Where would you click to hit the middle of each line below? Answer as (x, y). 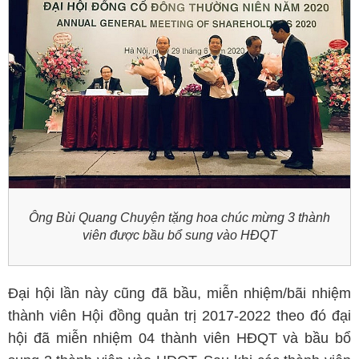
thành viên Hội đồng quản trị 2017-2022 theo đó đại (179, 316)
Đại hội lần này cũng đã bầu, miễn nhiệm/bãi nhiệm (179, 293)
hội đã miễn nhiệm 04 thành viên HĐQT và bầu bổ (179, 338)
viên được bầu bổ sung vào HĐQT (179, 235)
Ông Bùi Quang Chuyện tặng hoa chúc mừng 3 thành (179, 218)
